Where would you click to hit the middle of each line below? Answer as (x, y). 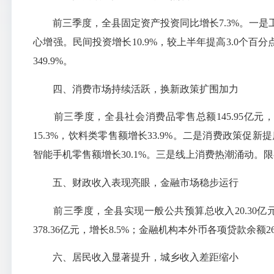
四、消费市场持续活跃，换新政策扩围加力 (136, 89)
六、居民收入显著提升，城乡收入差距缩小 (136, 257)
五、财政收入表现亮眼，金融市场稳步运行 (136, 183)
